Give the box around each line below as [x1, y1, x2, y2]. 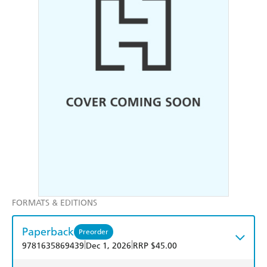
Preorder [79, 227, 108, 236]
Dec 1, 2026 [86, 241, 131, 252]
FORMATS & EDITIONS [12, 198, 97, 209]
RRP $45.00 [133, 241, 177, 252]
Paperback [22, 225, 74, 239]
